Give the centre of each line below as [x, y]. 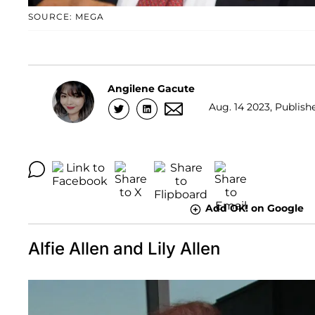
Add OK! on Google [254, 208]
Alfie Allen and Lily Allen [124, 248]
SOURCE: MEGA [66, 17]
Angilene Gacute [151, 88]
